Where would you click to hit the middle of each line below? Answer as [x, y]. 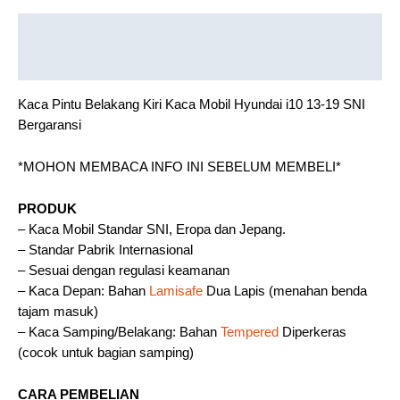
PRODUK [47, 209]
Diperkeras [312, 332]
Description [54, 30]
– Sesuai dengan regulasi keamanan [124, 271]
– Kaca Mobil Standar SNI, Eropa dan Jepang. [152, 229]
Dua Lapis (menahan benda [285, 291]
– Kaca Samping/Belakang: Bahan [119, 332]
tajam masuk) [58, 312]
